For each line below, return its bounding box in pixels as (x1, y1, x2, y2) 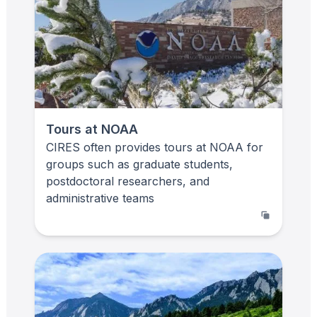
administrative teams (46, 190, 154, 205)
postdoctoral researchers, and (46, 173, 209, 188)
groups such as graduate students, (46, 156, 233, 171)
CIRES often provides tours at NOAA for (46, 139, 263, 154)
